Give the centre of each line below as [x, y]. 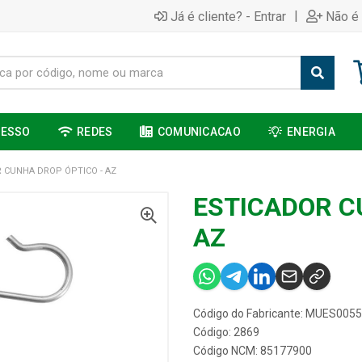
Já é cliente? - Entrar [228, 16]
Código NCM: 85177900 [253, 351]
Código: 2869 [226, 332]
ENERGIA [311, 132]
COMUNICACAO [199, 132]
